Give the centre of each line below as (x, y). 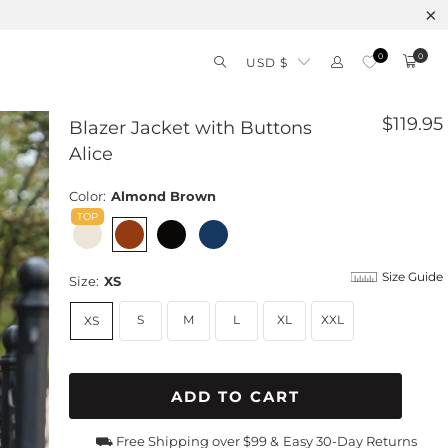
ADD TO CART (235, 396)
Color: (87, 196)
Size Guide (412, 276)
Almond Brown (163, 196)
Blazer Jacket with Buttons (190, 128)
